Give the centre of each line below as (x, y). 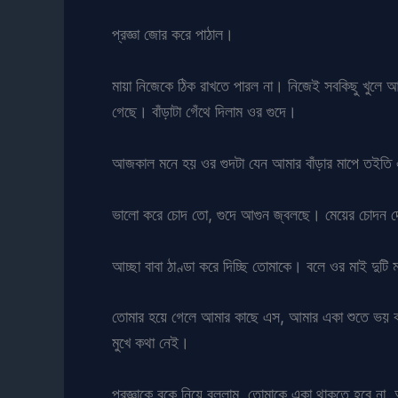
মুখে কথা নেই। (151, 343)
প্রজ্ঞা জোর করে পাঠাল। (173, 35)
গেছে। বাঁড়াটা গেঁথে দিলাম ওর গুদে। (204, 112)
